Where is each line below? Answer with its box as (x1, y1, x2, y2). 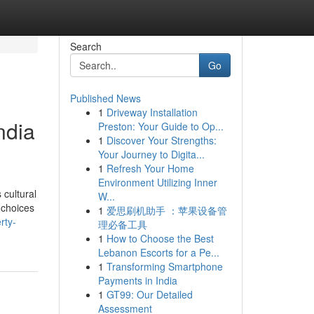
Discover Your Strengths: (106, 133, 217, 147)
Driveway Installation (106, 105, 198, 119)
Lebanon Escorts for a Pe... (97, 245, 219, 259)
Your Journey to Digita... (97, 147, 205, 161)
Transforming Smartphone (106, 259, 223, 273)
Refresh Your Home (106, 161, 194, 175)
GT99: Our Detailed (106, 287, 193, 301)
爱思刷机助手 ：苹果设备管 (106, 203, 227, 217)
